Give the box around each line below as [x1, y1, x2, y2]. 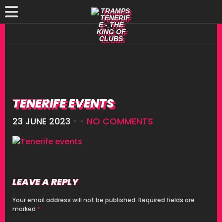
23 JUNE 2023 [12, 115, 70, 127]
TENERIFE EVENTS [12, 95, 114, 111]
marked [12, 204, 37, 213]
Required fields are [138, 195, 195, 204]
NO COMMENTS [87, 115, 153, 127]
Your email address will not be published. [12, 195, 137, 204]
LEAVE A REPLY [12, 175, 78, 188]
